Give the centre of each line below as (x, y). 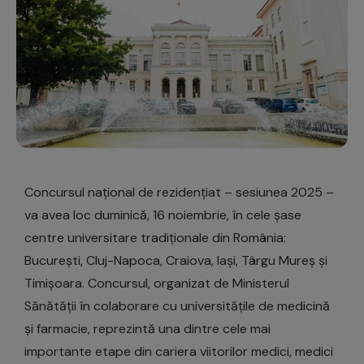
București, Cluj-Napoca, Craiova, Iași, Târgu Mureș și (176, 261)
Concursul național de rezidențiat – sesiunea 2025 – (179, 193)
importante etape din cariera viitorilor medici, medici (179, 352)
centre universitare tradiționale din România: (155, 238)
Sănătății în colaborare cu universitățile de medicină (177, 306)
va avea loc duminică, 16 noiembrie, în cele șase (163, 215)
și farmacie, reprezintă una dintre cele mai (147, 329)
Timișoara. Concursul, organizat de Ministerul (157, 284)
